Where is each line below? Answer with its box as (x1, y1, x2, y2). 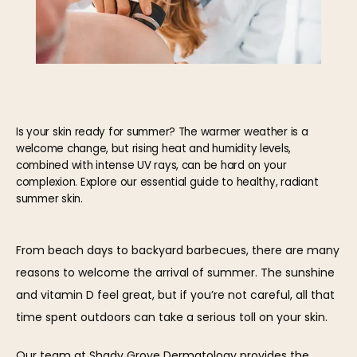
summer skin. (16, 191, 83, 206)
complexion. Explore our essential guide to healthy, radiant (16, 175, 319, 190)
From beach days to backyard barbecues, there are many (16, 242, 339, 258)
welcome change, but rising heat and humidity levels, (16, 141, 292, 156)
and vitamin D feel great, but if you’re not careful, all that (16, 287, 335, 303)
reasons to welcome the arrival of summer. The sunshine (16, 265, 335, 280)
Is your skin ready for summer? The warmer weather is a (16, 124, 308, 139)
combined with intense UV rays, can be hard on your (16, 158, 287, 173)
